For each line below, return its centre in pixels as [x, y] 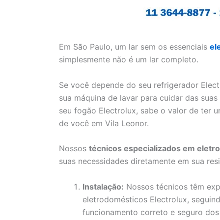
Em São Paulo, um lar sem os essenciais [134, 47]
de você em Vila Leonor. [104, 123]
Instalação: [103, 186]
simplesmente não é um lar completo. [129, 60]
